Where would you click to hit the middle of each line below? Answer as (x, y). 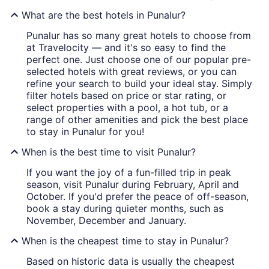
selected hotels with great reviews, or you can (131, 71)
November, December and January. (106, 220)
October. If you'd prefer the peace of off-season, (138, 196)
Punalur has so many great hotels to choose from (139, 35)
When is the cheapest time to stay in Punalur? (125, 241)
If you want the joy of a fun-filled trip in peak (129, 172)
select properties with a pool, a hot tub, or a (127, 107)
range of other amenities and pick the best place (137, 119)
